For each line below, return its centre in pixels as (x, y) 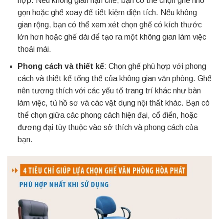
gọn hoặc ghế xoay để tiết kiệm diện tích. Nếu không (107, 13)
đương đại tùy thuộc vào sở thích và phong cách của (108, 127)
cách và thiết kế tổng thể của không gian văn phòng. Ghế (114, 78)
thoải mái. (34, 49)
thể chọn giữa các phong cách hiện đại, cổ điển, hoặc (107, 115)
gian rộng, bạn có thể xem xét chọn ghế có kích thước (109, 25)
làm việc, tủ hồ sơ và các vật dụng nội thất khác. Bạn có (113, 103)
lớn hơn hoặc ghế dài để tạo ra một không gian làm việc (112, 37)
